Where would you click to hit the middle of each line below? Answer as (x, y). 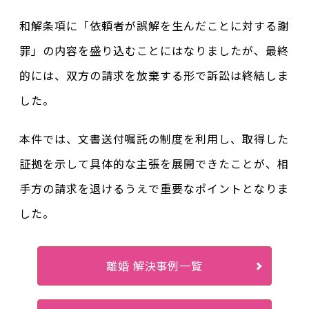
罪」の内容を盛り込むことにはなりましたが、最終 (154, 50)
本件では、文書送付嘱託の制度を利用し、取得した (154, 139)
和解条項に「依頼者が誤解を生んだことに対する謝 (154, 26)
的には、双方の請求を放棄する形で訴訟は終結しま (154, 75)
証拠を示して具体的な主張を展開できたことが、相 (154, 163)
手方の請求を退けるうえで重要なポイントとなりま (154, 188)
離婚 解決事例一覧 (154, 266)
